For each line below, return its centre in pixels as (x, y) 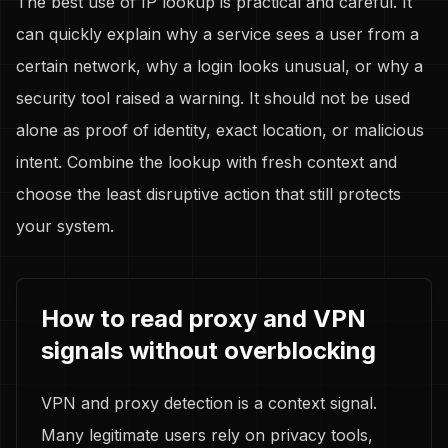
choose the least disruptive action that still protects (208, 194)
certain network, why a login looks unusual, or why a (219, 66)
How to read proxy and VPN (203, 318)
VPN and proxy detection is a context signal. (209, 403)
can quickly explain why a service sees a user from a (217, 34)
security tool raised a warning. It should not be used (213, 98)
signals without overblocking (208, 350)
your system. (65, 226)
